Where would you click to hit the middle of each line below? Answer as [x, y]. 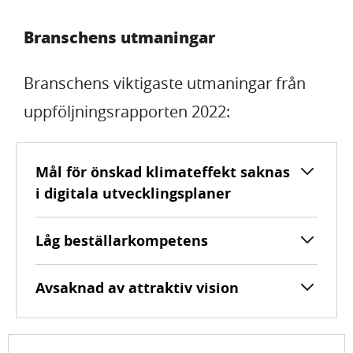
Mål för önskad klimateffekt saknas [163, 172]
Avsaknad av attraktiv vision [137, 288]
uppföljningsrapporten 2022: [127, 111]
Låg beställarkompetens [122, 240]
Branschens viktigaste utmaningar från [165, 83]
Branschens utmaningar [119, 37]
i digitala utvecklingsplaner [133, 193]
